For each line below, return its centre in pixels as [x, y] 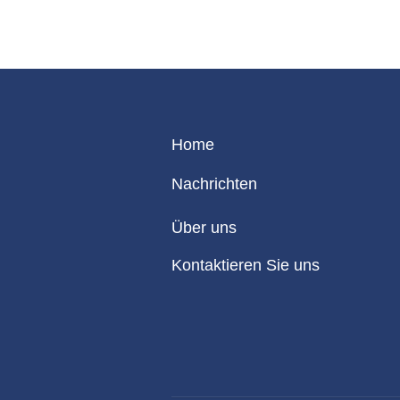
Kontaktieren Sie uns [246, 265]
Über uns [204, 228]
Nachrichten [214, 184]
